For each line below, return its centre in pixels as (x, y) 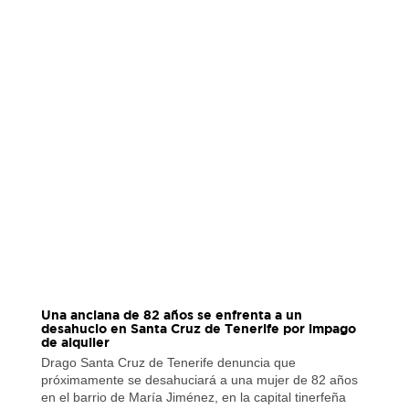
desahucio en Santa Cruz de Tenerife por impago (198, 329)
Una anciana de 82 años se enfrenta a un (171, 315)
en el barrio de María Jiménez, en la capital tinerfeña (193, 398)
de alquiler (75, 342)
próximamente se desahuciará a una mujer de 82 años (199, 380)
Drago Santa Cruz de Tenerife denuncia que (168, 363)
